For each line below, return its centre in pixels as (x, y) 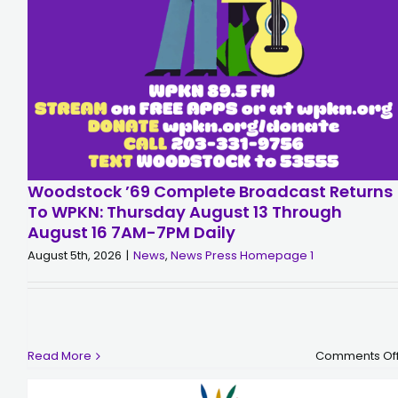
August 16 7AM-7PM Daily (131, 233)
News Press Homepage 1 (242, 256)
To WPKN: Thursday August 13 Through (185, 212)
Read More (60, 356)
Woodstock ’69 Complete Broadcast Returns (210, 192)
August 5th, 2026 (75, 256)
